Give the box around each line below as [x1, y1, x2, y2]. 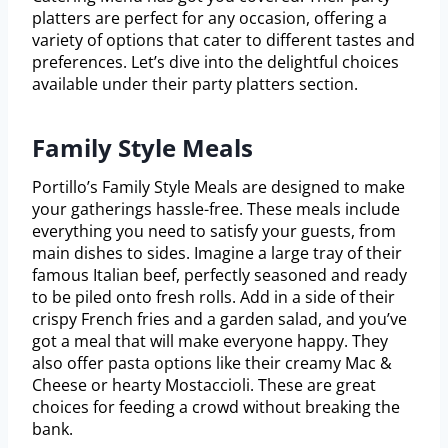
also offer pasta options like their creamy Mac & [32, 352, 392, 375]
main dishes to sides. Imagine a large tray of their [32, 242, 402, 265]
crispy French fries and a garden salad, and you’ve [32, 308, 407, 331]
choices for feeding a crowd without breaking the [32, 396, 400, 419]
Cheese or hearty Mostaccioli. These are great [32, 374, 376, 397]
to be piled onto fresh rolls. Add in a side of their [32, 286, 395, 309]
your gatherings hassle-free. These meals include [32, 198, 400, 221]
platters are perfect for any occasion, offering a [32, 7, 387, 30]
